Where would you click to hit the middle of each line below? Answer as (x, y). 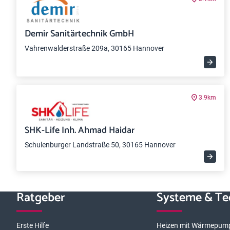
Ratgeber (41, 198)
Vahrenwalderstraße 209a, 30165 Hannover (94, 48)
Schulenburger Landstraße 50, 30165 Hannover (100, 145)
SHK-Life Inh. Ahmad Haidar (80, 130)
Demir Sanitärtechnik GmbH (79, 34)
